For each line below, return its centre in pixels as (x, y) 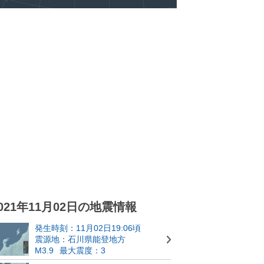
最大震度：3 (82, 250)
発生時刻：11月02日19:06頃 (88, 228)
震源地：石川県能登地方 (80, 239)
